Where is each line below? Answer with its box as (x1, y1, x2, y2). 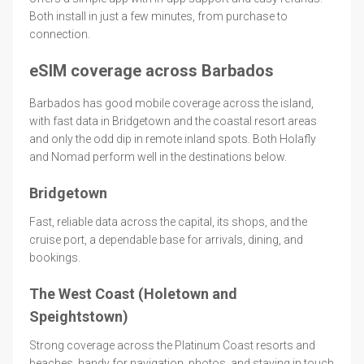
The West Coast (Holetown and (29, 284, 237, 302)
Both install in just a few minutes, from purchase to (29, 9, 288, 23)
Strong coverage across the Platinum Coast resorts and (29, 338, 315, 352)
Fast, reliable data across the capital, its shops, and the (29, 214, 307, 228)
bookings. (29, 250, 80, 264)
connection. (29, 27, 90, 41)
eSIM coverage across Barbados (29, 60, 274, 80)
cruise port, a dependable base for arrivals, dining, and (29, 232, 303, 246)
